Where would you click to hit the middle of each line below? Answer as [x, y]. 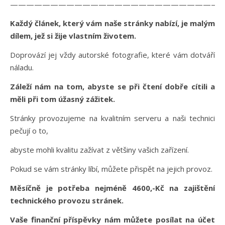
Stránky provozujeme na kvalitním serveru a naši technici [113, 118]
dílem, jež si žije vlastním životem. [74, 36]
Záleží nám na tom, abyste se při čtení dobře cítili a [113, 87]
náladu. [23, 68]
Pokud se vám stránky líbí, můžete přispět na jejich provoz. [112, 169]
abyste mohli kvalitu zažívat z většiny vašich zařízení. [100, 150]
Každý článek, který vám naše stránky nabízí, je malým [113, 23]
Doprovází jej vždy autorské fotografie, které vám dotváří [113, 55]
